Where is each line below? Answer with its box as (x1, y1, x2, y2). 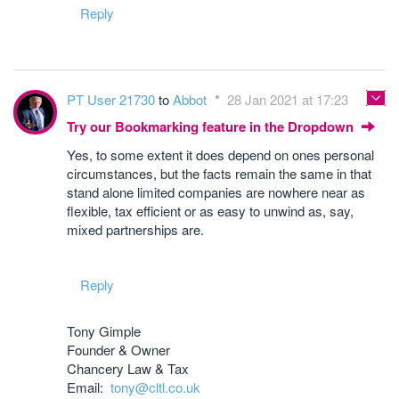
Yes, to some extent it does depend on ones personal (67, 144, 374, 164)
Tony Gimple (67, 321, 141, 340)
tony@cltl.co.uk (110, 377, 200, 396)
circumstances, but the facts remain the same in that (67, 163, 371, 183)
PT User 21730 (67, 89, 159, 109)
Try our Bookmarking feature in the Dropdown (67, 116, 357, 136)
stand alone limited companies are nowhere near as (67, 182, 365, 201)
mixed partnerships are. (67, 219, 204, 239)
